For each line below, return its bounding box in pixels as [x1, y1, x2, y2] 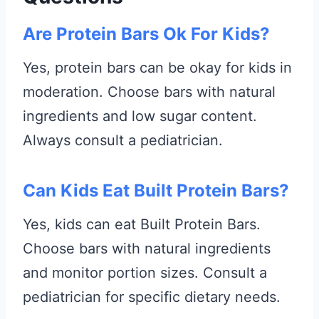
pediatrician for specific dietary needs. [23, 288, 281, 305]
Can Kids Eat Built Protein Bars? [23, 180, 289, 201]
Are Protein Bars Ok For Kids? [23, 23, 270, 44]
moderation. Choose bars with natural [23, 83, 276, 100]
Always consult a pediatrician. [23, 132, 223, 149]
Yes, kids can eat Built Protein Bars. [23, 216, 261, 233]
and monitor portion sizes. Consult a [23, 264, 267, 281]
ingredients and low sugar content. [23, 108, 257, 125]
